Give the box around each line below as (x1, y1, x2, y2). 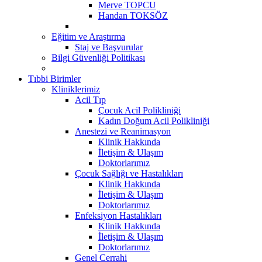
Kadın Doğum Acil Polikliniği (98, 115, 209, 126)
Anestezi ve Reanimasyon (75, 126, 171, 136)
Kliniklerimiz (51, 84, 100, 94)
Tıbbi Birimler (28, 73, 81, 84)
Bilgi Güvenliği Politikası (51, 52, 145, 63)
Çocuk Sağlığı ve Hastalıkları (75, 168, 183, 178)
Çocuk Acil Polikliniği (98, 105, 181, 115)
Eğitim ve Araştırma (51, 31, 125, 42)
